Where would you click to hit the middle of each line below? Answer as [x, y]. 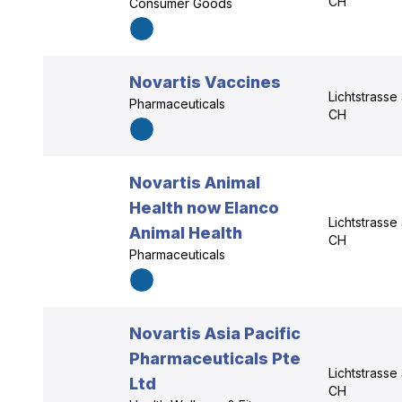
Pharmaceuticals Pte [215, 358]
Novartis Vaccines [205, 82]
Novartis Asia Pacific [215, 333]
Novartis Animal [195, 183]
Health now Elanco [204, 208]
